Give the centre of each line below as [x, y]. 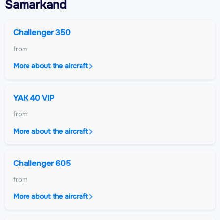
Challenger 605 [42, 164]
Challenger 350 [42, 33]
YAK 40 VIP [34, 98]
